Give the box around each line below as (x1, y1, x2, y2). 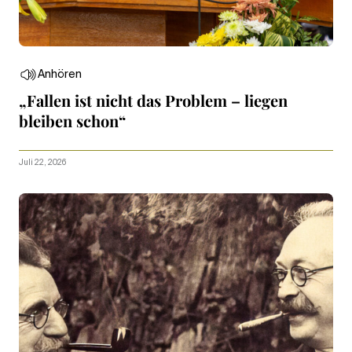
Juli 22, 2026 (19, 158, 66, 167)
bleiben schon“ (19, 109, 130, 131)
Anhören (38, 68, 82, 80)
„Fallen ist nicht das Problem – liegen (19, 89, 288, 111)
